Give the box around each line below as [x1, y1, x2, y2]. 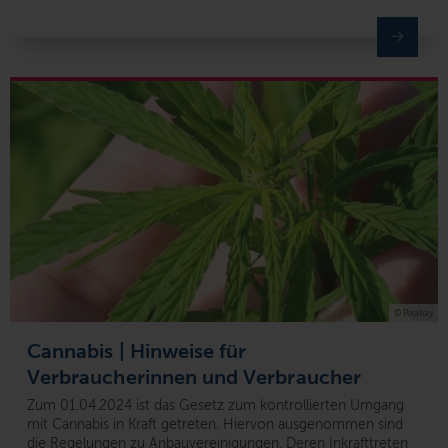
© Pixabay [394, 308, 433, 319]
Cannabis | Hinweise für [27, 340, 247, 363]
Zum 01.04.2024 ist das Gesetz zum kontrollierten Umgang [27, 397, 404, 415]
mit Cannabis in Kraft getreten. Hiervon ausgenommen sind [27, 416, 403, 434]
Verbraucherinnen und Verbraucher [27, 366, 361, 389]
